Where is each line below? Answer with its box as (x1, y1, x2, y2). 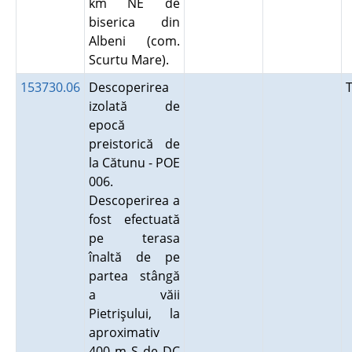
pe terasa (88, 229, 180, 247)
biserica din (88, 13, 180, 31)
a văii (88, 286, 180, 303)
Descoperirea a (88, 192, 180, 209)
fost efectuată (88, 211, 180, 228)
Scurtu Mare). (88, 51, 175, 68)
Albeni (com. (88, 32, 180, 49)
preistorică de (88, 135, 180, 152)
